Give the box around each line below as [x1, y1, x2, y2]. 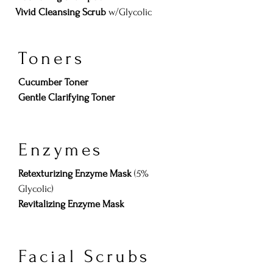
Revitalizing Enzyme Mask [18, 198, 124, 210]
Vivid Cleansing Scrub [15, 6, 108, 18]
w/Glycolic [108, 6, 152, 18]
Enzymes [18, 140, 103, 160]
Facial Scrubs [18, 246, 150, 266]
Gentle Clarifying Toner [18, 91, 115, 103]
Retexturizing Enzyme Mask [18, 168, 132, 179]
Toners [18, 48, 84, 68]
